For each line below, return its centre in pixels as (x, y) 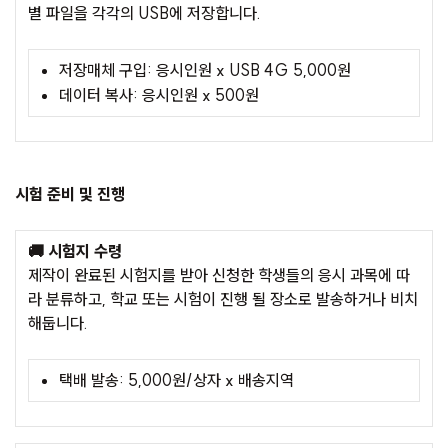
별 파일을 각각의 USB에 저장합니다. (144, 13)
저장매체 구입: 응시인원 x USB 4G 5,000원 (205, 70)
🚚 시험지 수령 (75, 251)
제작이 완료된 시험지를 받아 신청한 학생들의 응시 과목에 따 (219, 275)
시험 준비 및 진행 (70, 194)
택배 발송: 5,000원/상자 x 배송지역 (176, 380)
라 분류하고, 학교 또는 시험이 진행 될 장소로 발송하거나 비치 (223, 299)
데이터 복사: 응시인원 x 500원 (159, 95)
